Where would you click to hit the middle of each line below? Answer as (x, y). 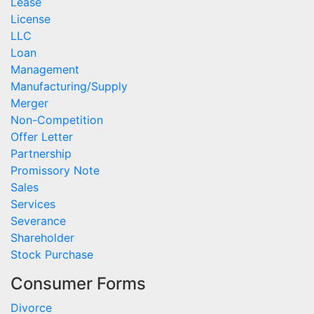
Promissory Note (55, 171)
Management (45, 70)
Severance (38, 221)
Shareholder (42, 238)
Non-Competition (57, 120)
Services (33, 204)
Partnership (41, 154)
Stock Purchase (52, 255)
